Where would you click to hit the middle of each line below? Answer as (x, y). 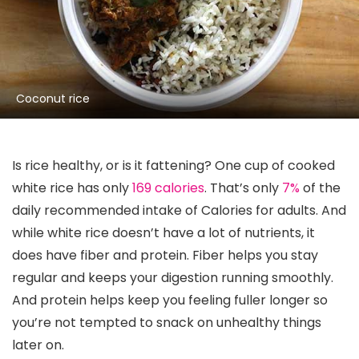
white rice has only (72, 188)
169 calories (168, 188)
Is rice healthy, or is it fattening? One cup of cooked (173, 165)
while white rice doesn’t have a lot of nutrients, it (163, 233)
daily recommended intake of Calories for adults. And (179, 210)
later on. (38, 345)
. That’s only (243, 188)
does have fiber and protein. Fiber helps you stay (165, 255)
